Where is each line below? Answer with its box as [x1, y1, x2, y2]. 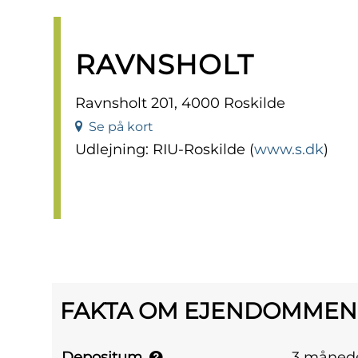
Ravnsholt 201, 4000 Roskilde [75, 94, 285, 113]
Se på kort [82, 119, 153, 135]
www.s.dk [254, 141, 324, 159]
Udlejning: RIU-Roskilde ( [75, 141, 254, 159]
